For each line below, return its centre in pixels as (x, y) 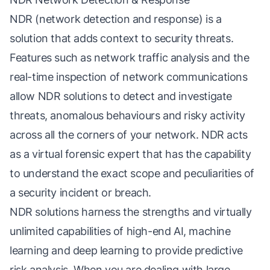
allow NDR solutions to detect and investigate (121, 96)
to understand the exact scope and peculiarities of (132, 173)
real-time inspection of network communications (129, 77)
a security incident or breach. (81, 193)
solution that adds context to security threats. (122, 38)
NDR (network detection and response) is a (116, 19)
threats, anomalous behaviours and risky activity (127, 115)
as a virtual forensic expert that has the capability (130, 154)
